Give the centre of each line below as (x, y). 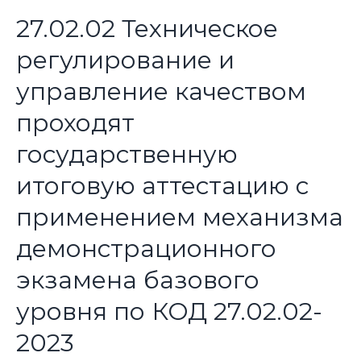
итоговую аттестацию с (162, 185)
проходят (75, 122)
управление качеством (161, 91)
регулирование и (125, 60)
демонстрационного (146, 248)
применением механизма (179, 217)
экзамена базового (137, 280)
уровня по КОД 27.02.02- (169, 311)
